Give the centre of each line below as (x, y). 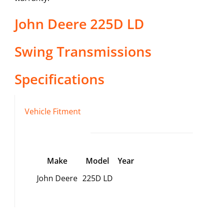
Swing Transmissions (83, 52)
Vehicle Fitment (53, 112)
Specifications (59, 79)
